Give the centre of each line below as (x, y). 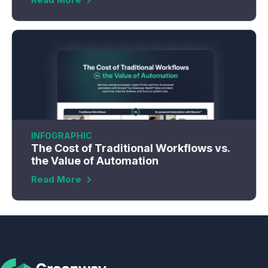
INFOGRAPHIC (61, 136)
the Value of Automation (95, 161)
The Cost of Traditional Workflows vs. (130, 148)
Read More (56, 179)
